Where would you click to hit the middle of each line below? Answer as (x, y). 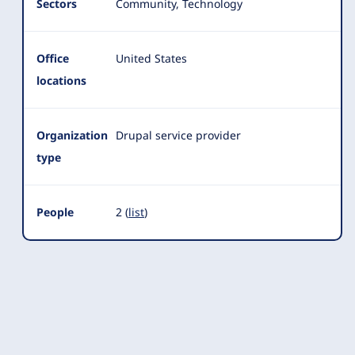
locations (61, 80)
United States (151, 58)
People (55, 212)
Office (53, 58)
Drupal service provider (178, 135)
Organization (72, 135)
